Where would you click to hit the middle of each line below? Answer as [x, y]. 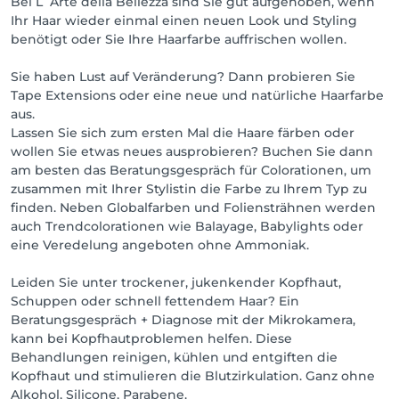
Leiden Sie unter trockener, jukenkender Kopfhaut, [176, 282]
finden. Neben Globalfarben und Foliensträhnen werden [193, 208]
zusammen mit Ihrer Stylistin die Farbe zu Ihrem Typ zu [189, 189]
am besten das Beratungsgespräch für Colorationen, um [191, 170]
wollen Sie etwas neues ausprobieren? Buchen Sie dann [192, 151]
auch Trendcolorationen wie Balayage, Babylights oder [187, 226]
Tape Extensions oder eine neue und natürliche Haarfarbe [197, 95]
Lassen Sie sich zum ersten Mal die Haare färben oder [183, 133]
